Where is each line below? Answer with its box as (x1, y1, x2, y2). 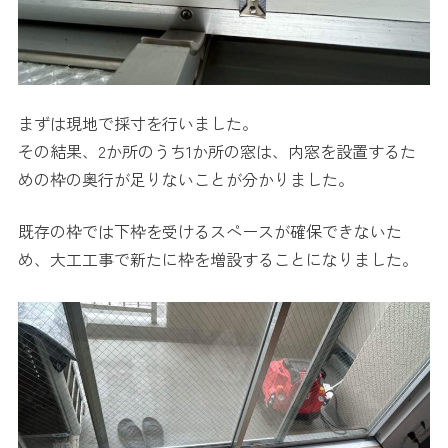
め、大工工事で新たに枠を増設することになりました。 (18, 247, 418, 271)
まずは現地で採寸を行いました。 (18, 111, 258, 135)
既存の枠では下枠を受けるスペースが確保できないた (18, 219, 402, 243)
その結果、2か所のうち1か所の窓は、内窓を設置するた (18, 139, 416, 163)
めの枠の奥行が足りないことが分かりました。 (18, 167, 354, 191)
